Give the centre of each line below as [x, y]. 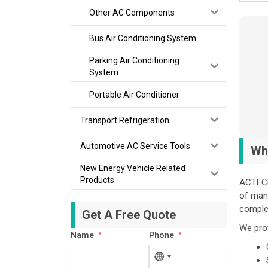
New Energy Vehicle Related [133, 168]
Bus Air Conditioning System [142, 38]
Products [97, 180]
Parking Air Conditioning [134, 60]
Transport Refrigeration [124, 120]
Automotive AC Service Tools [135, 146]
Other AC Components [132, 12]
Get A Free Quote [129, 214]
